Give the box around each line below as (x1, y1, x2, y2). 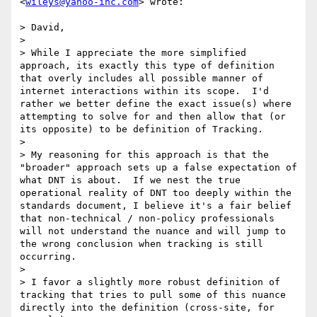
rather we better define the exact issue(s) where (20, 98, 292, 110)
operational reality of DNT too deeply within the (20, 188, 292, 199)
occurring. (20, 251, 76, 263)
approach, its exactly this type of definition (20, 60, 275, 71)
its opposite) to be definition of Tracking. (20, 124, 275, 135)
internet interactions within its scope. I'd (20, 86, 269, 97)
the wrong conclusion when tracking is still (20, 238, 263, 250)
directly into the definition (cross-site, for (20, 302, 275, 313)
